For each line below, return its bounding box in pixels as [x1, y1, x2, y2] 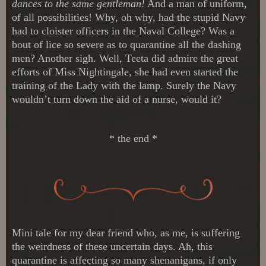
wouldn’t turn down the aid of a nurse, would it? [12, 93, 221, 105]
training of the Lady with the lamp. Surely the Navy [12, 79, 236, 91]
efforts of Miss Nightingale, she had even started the [12, 65, 238, 78]
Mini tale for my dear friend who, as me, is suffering [12, 226, 240, 239]
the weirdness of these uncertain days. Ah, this [12, 240, 213, 252]
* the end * [109, 132, 157, 144]
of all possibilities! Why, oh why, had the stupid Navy [12, 11, 245, 23]
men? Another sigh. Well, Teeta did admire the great [12, 52, 238, 64]
